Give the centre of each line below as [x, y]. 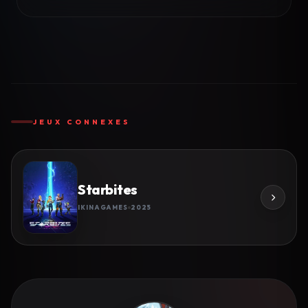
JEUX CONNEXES [82, 122]
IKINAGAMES [103, 208]
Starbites [108, 190]
